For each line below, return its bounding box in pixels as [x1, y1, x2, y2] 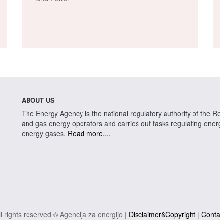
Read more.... [68, 128, 110, 138]
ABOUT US [22, 95, 55, 105]
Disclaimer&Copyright [128, 209, 195, 219]
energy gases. [22, 128, 68, 138]
